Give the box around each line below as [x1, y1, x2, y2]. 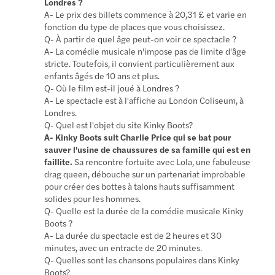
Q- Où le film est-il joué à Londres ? [44, 81, 180, 94]
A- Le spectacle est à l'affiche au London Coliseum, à [44, 93, 244, 106]
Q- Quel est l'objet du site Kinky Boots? [44, 118, 193, 131]
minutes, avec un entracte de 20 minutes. [44, 241, 203, 254]
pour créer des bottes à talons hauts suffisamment [44, 179, 235, 192]
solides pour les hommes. [44, 192, 141, 204]
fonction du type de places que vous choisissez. [44, 20, 225, 33]
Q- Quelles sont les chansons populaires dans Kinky [44, 253, 240, 266]
